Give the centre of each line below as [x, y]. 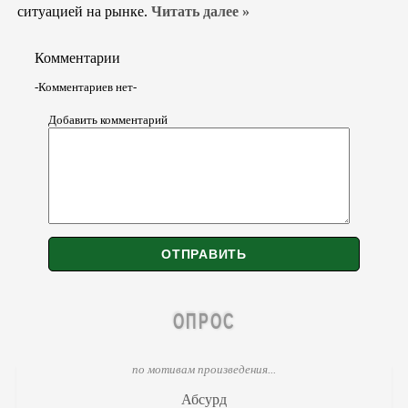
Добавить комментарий [108, 120]
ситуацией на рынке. [84, 11]
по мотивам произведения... [204, 370]
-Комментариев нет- [86, 87]
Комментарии [77, 57]
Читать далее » [200, 11]
